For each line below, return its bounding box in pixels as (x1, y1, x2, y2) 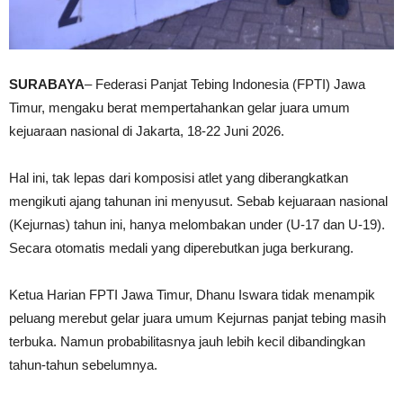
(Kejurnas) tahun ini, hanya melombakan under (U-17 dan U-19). (9, 216, 385, 232)
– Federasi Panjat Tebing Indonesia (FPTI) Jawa (85, 76, 365, 92)
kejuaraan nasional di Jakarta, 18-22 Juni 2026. (9, 122, 284, 139)
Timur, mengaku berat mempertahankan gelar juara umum (9, 99, 350, 115)
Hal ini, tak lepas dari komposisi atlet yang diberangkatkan (9, 169, 348, 185)
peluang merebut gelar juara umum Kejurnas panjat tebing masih (9, 309, 386, 326)
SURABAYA (9, 76, 85, 92)
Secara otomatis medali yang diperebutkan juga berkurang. (9, 239, 354, 255)
